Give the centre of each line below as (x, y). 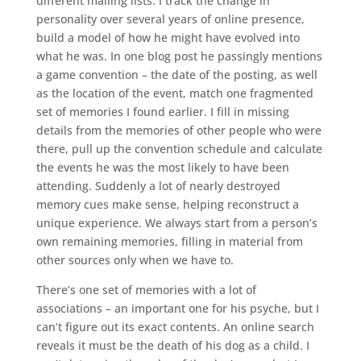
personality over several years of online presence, (170, 19)
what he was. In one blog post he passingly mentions (179, 56)
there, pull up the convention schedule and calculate (179, 148)
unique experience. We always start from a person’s (176, 222)
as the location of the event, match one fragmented (174, 93)
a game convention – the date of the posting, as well (176, 74)
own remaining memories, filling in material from (169, 241)
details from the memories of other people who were (178, 130)
